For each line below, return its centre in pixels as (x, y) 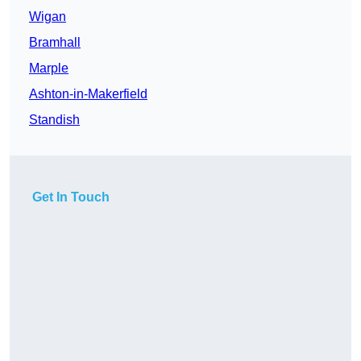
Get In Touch (71, 197)
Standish (54, 120)
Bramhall (55, 43)
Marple (49, 68)
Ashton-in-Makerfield (88, 94)
